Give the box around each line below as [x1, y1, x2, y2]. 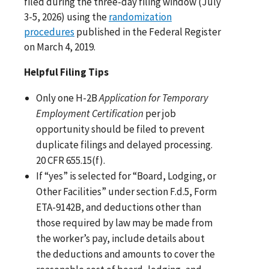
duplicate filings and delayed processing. [36, 138, 213, 151]
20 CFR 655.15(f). [36, 153, 106, 167]
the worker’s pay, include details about [36, 231, 205, 245]
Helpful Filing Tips [24, 65, 109, 79]
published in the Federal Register [74, 25, 221, 38]
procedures [24, 25, 74, 38]
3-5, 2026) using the [24, 10, 109, 23]
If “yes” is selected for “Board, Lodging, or [36, 169, 217, 183]
